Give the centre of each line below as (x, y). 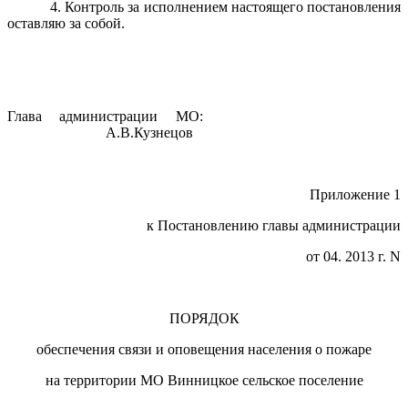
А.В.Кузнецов (100, 133)
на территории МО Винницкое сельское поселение (204, 380)
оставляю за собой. (66, 23)
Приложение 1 (355, 194)
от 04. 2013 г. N (353, 256)
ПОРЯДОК (204, 318)
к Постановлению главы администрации (274, 225)
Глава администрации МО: (204, 116)
